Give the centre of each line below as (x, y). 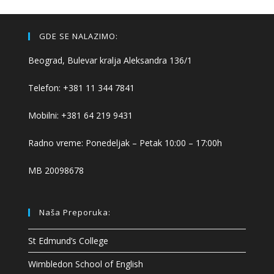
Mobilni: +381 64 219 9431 (81, 116)
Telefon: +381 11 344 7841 (82, 88)
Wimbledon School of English (86, 264)
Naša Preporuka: (75, 213)
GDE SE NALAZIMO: (79, 36)
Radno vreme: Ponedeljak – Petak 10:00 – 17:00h (125, 143)
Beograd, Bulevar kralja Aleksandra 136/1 (110, 61)
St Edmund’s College (68, 241)
